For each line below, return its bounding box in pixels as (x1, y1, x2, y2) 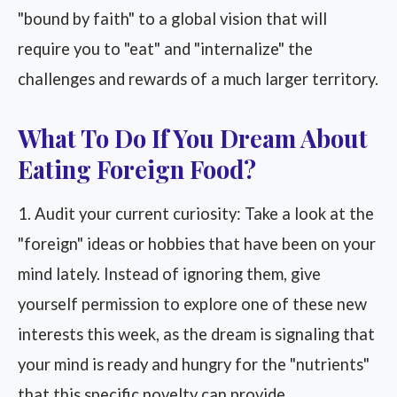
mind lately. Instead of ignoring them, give (18, 264, 321, 284)
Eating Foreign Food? (18, 152, 256, 185)
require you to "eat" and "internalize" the (18, 39, 313, 58)
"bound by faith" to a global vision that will (18, 9, 327, 28)
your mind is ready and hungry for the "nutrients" (18, 354, 370, 374)
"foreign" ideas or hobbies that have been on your (18, 234, 376, 253)
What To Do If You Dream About (18, 121, 368, 154)
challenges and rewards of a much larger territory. (18, 69, 378, 89)
